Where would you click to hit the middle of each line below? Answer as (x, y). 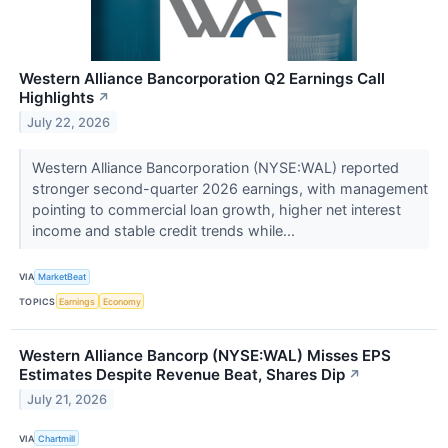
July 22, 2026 (69, 122)
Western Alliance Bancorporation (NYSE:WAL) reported (215, 167)
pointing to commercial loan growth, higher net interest (216, 209)
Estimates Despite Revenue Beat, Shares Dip (182, 375)
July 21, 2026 (67, 399)
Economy (121, 301)
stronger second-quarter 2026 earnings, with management (229, 188)
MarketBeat (62, 277)
